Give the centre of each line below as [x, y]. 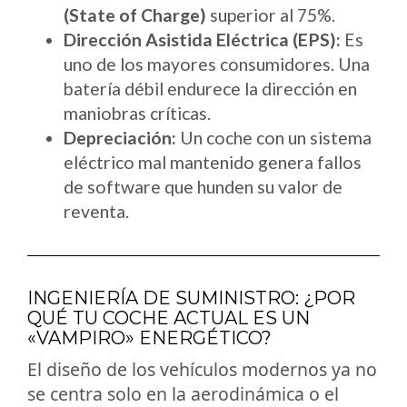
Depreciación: [120, 137]
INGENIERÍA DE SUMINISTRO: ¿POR [191, 298]
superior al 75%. [271, 15]
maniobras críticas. [137, 113]
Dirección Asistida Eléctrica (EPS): [202, 39]
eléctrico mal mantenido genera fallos [213, 162]
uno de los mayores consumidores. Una [217, 64]
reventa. [96, 211]
